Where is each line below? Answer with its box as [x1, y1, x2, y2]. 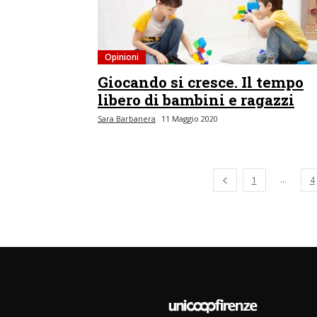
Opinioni [105, 51, 139, 63]
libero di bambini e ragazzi [98, 90, 294, 110]
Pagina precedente [227, 173, 304, 185]
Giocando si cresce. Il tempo [98, 72, 304, 92]
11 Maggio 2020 [161, 113, 218, 124]
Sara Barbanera [98, 113, 156, 124]
